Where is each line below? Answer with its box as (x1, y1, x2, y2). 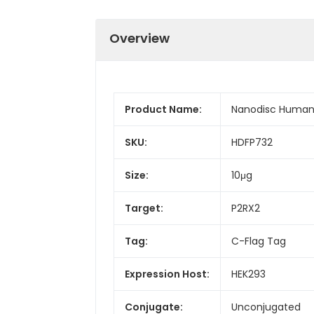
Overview (109, 29, 170, 47)
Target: (125, 200, 163, 215)
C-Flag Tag (231, 233, 286, 248)
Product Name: (125, 102, 202, 116)
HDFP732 (231, 135, 273, 149)
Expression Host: (125, 266, 210, 281)
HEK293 (231, 266, 266, 281)
